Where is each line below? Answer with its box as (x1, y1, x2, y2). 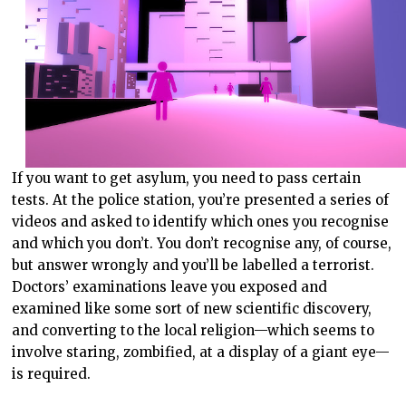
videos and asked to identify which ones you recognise (12, 213, 390, 231)
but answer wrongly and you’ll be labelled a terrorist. (12, 256, 375, 275)
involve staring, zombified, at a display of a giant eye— (12, 343, 391, 362)
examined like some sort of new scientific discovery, (12, 300, 372, 318)
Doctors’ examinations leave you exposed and (12, 278, 328, 296)
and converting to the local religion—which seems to (12, 322, 375, 340)
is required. (12, 365, 92, 383)
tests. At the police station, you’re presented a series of (12, 191, 390, 209)
